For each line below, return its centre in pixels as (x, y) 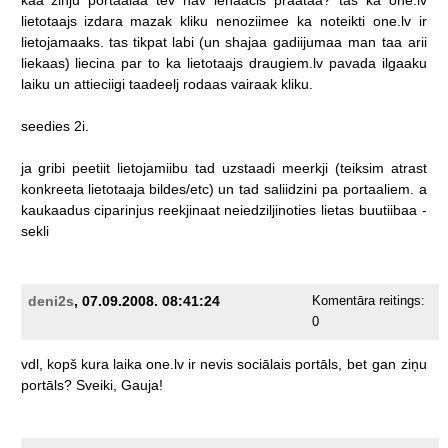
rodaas (204, 83)
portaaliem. (378, 188)
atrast (408, 167)
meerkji (304, 167)
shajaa (245, 41)
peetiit (90, 167)
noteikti (342, 20)
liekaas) (45, 62)
